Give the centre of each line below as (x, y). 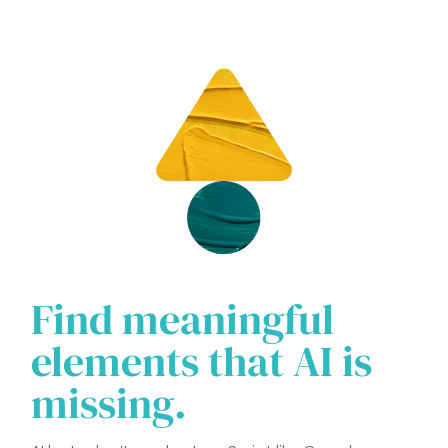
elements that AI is (202, 361)
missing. (109, 403)
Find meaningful (183, 319)
